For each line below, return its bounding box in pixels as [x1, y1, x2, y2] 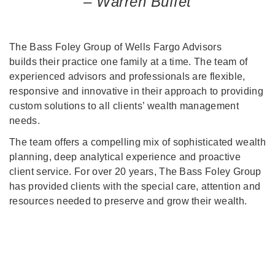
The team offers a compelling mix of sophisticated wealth [9, 137, 266, 148]
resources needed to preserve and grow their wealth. [9, 196, 247, 207]
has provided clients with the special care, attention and [9, 181, 261, 192]
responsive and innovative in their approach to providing [9, 85, 263, 96]
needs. [9, 115, 40, 126]
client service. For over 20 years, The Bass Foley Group [9, 166, 261, 177]
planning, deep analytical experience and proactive [9, 152, 241, 163]
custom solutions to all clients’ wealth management [9, 100, 239, 111]
